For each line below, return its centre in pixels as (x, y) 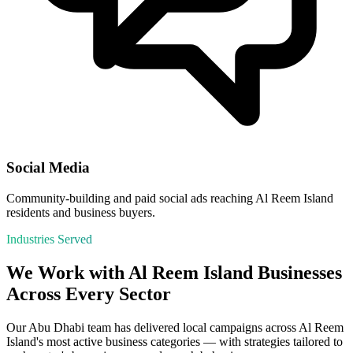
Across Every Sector (89, 294)
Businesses (297, 272)
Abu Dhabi (56, 327)
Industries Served (49, 240)
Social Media (48, 168)
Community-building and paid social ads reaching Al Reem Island (170, 199)
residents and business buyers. (81, 213)
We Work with (67, 272)
